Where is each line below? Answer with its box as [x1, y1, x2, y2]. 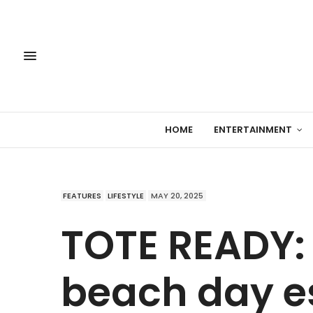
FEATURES [63, 189, 101, 201]
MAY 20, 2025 [151, 189, 203, 201]
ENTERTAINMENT [213, 123, 292, 137]
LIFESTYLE [108, 189, 144, 201]
